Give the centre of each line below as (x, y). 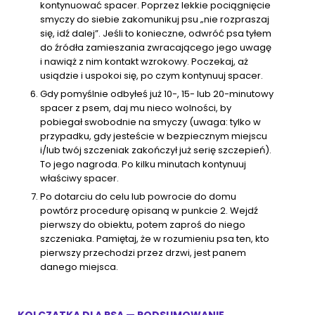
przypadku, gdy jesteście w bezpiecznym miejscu (154, 136)
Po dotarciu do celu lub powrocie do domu (138, 197)
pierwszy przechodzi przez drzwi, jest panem (143, 253)
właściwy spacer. (81, 179)
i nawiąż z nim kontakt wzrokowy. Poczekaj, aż (144, 62)
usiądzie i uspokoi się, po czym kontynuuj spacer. (153, 76)
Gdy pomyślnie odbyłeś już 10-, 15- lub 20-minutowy (157, 94)
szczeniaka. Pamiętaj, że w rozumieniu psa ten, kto (155, 239)
